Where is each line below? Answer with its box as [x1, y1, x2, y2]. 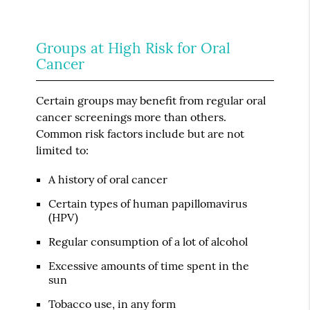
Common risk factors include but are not [36, 126, 245, 140]
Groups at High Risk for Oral [36, 38, 231, 57]
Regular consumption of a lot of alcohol [48, 234, 248, 248]
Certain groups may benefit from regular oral [36, 93, 266, 107]
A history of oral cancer [48, 172, 168, 186]
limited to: [36, 143, 89, 157]
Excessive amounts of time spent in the [48, 258, 250, 273]
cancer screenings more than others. [36, 109, 227, 124]
